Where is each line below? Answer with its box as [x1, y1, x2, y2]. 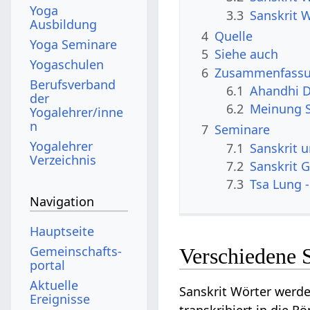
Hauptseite [30, 222, 95, 239]
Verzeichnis [30, 151, 97, 168]
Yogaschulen [30, 55, 104, 73]
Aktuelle [30, 276, 79, 293]
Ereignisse [30, 290, 91, 307]
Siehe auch [215, 46, 279, 63]
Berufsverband [30, 75, 116, 93]
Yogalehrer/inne [30, 103, 124, 120]
